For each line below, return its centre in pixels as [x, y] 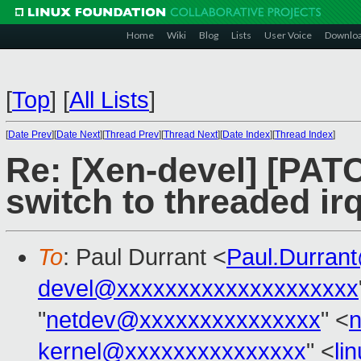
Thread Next [191, 135]
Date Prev [30, 135]
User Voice [288, 35]
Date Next [78, 135]
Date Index [246, 135]
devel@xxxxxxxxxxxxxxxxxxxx [198, 289]
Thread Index [304, 135]
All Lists [109, 100]
